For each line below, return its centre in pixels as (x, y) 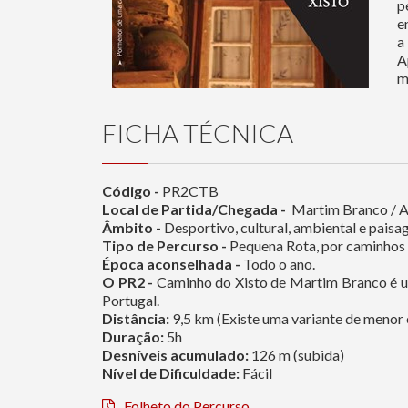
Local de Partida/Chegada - (194, 209)
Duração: (133, 336)
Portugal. (131, 300)
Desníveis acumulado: (177, 354)
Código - (131, 190)
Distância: (136, 318)
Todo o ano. (278, 263)
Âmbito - (132, 227)
